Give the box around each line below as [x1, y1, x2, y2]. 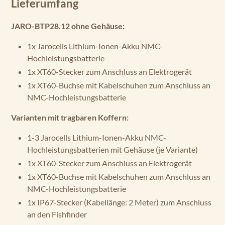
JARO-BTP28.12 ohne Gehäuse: [11, 21, 125, 31]
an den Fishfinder [27, 209, 88, 219]
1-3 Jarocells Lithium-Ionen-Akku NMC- [27, 133, 166, 142]
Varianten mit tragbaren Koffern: [11, 113, 129, 122]
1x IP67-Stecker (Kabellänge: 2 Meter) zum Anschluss [27, 197, 211, 207]
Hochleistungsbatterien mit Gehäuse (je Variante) [27, 145, 198, 154]
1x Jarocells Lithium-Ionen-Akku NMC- [27, 41, 163, 51]
